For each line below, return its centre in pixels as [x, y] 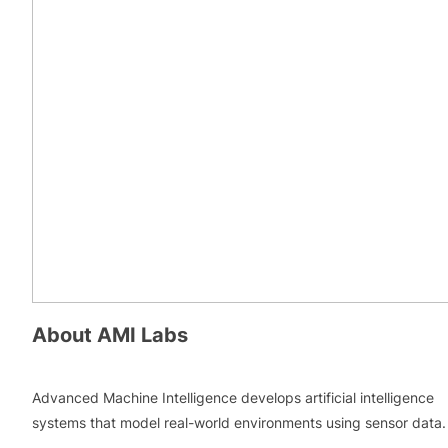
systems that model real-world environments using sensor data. [239, 422]
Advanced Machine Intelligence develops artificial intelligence [233, 397]
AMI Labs [142, 335]
